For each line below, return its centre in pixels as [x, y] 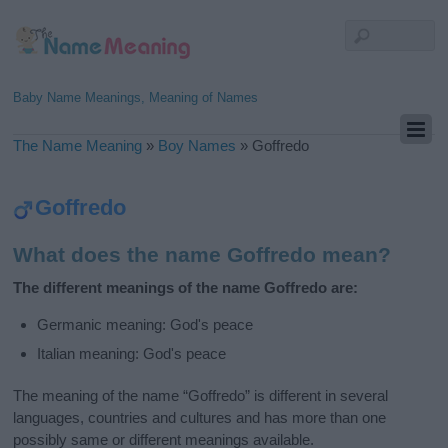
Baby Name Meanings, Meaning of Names [136, 97]
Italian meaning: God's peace [132, 353]
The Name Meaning [78, 145]
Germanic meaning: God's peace [145, 325]
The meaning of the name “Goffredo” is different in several [201, 395]
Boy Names [197, 145]
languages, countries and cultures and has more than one [200, 417]
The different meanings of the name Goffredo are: [186, 288]
